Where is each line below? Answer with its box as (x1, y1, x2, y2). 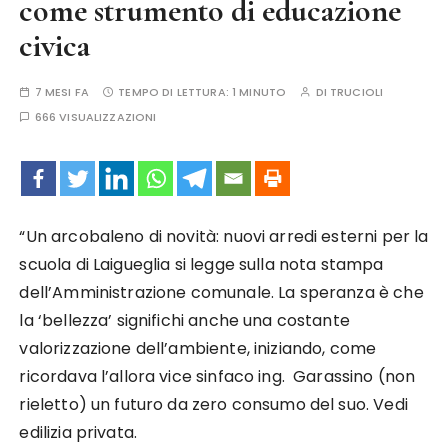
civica (19, 26, 91, 65)
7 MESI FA (34, 84, 89, 100)
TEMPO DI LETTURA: (118, 84, 233, 100)
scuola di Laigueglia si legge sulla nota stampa (19, 253, 384, 276)
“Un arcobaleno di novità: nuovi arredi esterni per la (19, 225, 429, 248)
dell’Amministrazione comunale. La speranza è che (19, 281, 424, 304)
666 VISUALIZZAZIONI (34, 109, 157, 125)
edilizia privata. (19, 421, 138, 444)
